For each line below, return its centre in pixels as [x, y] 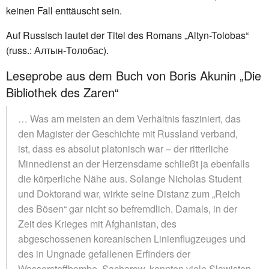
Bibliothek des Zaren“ [62, 92]
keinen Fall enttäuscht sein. [64, 10]
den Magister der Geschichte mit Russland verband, [128, 133]
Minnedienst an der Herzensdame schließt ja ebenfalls [134, 163]
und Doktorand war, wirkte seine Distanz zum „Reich [129, 193]
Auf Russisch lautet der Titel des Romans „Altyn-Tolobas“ [127, 35]
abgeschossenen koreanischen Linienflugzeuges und [132, 238]
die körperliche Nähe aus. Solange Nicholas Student [130, 178]
